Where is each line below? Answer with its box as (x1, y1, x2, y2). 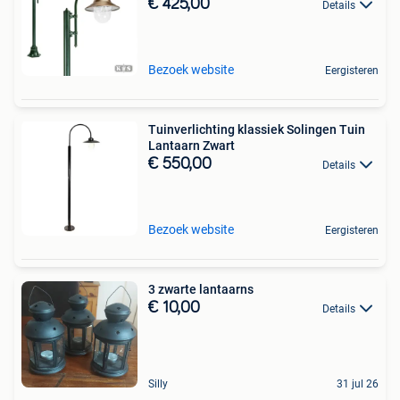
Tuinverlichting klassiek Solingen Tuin (148, 122, 365, 137)
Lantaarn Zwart (148, 138, 235, 153)
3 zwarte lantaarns (148, 282, 254, 296)
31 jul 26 (337, 378, 379, 391)
